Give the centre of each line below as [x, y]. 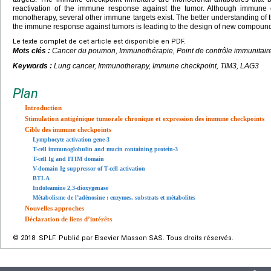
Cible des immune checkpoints [68, 129]
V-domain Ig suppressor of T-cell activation [89, 168]
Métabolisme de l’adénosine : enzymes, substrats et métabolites [114, 197]
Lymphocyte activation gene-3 [71, 139]
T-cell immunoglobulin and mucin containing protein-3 [105, 149]
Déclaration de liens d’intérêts [68, 219]
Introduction [43, 107]
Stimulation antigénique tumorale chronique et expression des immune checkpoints [145, 118]
